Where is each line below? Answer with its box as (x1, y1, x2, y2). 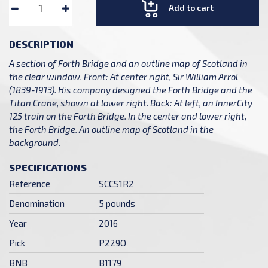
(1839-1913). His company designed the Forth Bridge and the (9, 84, 252, 95)
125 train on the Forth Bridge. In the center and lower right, (9, 110, 246, 121)
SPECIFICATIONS (9, 161, 87, 173)
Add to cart (166, 2, 214, 13)
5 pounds (99, 197, 135, 209)
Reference (9, 178, 50, 189)
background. (9, 136, 60, 148)
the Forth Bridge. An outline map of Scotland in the (9, 123, 214, 135)
